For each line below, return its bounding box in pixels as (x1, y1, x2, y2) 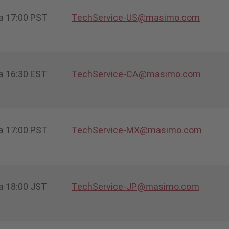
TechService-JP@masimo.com (72, 180, 199, 192)
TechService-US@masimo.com (72, 12, 200, 23)
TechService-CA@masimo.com (72, 68, 201, 79)
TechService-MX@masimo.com (72, 124, 202, 135)
